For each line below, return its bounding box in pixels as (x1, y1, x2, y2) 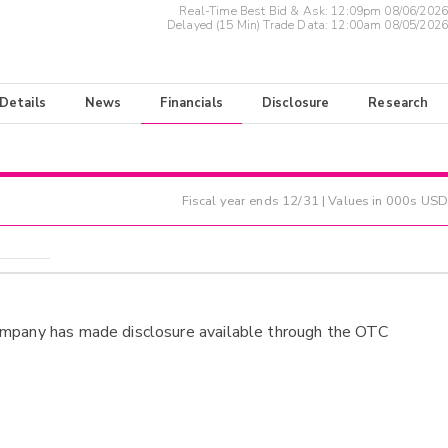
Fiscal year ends (181, 191, 283, 210)
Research (368, 94, 429, 113)
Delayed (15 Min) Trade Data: (166, 17, 332, 34)
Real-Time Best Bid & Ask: (179, 3, 332, 20)
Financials (160, 94, 223, 113)
